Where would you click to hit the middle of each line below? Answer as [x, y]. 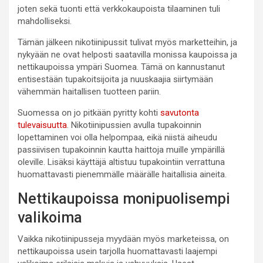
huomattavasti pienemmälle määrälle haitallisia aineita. [122, 174]
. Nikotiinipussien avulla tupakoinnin [134, 125]
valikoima [50, 217]
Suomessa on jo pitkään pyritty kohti [89, 112]
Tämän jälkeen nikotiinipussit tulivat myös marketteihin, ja [127, 42]
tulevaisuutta [42, 125]
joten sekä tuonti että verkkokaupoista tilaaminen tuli [119, 9]
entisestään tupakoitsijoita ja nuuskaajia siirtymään [115, 79]
